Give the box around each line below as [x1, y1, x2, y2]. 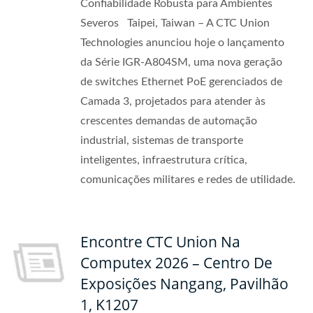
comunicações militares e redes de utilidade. [80, 174, 296, 185]
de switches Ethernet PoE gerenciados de [80, 76, 282, 87]
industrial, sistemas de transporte [80, 135, 243, 146]
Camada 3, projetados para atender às [80, 96, 265, 107]
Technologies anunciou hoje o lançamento [80, 37, 284, 48]
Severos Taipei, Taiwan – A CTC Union [80, 17, 270, 29]
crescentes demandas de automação [80, 115, 257, 126]
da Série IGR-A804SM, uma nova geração [80, 57, 282, 68]
